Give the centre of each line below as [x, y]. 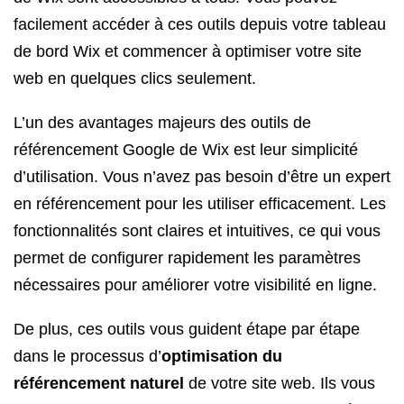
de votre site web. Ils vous [280, 383]
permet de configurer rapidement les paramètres [187, 258]
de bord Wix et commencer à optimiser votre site [188, 51]
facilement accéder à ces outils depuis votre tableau [200, 24]
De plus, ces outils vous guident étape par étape [187, 329]
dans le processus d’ [87, 356]
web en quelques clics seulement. [135, 78]
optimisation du [222, 356]
